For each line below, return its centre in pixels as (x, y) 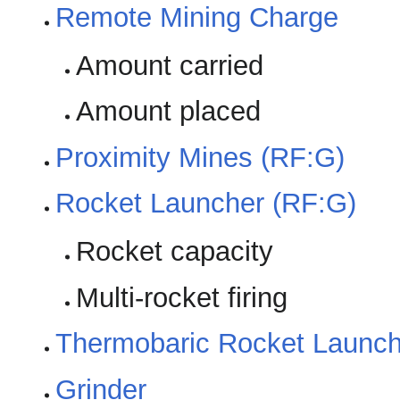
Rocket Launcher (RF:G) (206, 204)
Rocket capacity (174, 252)
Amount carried (169, 66)
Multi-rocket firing (181, 297)
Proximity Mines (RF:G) (200, 157)
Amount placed (168, 112)
